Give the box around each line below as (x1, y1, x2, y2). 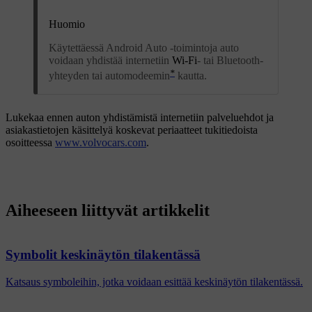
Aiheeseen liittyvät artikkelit (6, 201, 210, 220)
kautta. (175, 70, 207, 82)
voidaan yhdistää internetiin (49, 54, 172, 67)
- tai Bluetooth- (197, 54, 263, 67)
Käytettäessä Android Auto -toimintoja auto (49, 42, 239, 54)
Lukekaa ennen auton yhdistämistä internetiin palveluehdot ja (6, 111, 274, 123)
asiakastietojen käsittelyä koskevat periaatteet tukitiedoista (6, 123, 258, 136)
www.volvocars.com (55, 136, 146, 148)
